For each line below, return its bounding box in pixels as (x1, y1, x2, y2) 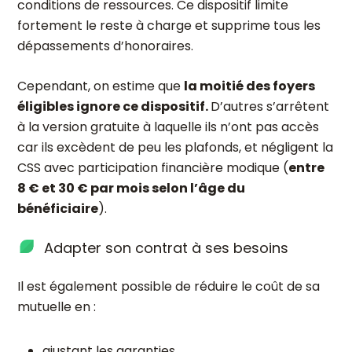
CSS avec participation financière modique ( (17, 159, 288, 177)
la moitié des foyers (184, 77, 315, 95)
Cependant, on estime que (17, 77, 184, 95)
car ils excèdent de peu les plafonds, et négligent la (17, 138, 333, 156)
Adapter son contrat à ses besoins (44, 238, 288, 258)
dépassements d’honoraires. (17, 37, 193, 55)
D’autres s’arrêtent (211, 97, 329, 115)
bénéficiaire (17, 200, 98, 218)
